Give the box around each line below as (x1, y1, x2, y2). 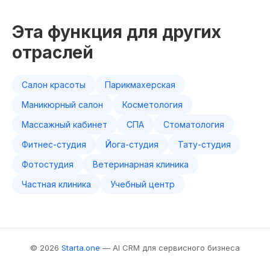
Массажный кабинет (22, 119, 107, 130)
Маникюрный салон (22, 99, 103, 110)
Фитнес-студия (22, 139, 86, 149)
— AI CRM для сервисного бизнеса (100, 243, 240, 253)
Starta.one (61, 243, 100, 253)
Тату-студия (178, 139, 231, 149)
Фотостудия (22, 159, 74, 169)
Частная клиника (22, 179, 91, 189)
